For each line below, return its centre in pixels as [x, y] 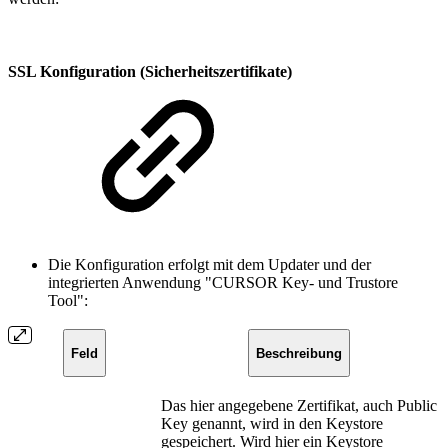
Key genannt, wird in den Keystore [272, 424]
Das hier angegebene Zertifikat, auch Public [299, 406]
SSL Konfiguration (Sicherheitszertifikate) [150, 72]
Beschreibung [299, 353]
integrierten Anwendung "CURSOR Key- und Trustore [223, 283]
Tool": [68, 301]
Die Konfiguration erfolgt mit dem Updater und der [209, 265]
